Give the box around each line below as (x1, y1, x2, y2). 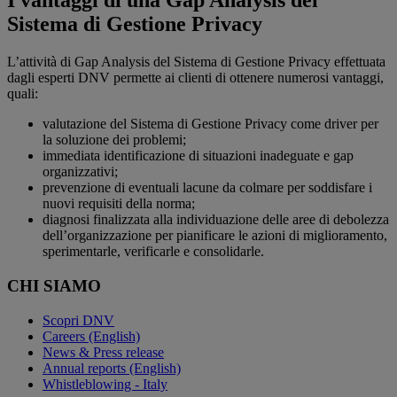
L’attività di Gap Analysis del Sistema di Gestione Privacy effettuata (7, 54, 385, 70)
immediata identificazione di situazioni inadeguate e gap (43, 148, 354, 164)
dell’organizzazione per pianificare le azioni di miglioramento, (43, 228, 387, 244)
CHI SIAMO (7, 276, 101, 295)
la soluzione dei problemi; (43, 132, 186, 148)
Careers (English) (43, 328, 140, 344)
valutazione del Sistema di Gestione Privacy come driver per (43, 116, 378, 132)
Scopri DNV (43, 312, 114, 328)
